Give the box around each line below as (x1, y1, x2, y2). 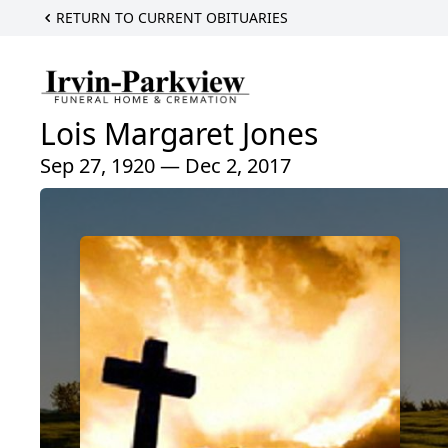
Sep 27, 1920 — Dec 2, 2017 (40, 152, 291, 180)
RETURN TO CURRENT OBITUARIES (56, 8, 288, 27)
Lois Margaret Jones (40, 113, 318, 155)
